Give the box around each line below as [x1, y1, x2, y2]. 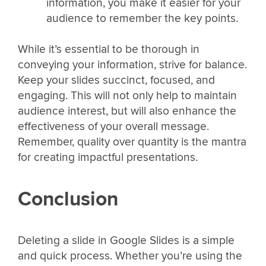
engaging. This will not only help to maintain [18, 88, 237, 103]
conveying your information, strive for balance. [18, 57, 247, 72]
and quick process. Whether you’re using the [18, 249, 242, 264]
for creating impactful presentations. [18, 150, 198, 164]
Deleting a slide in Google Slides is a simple [18, 233, 235, 248]
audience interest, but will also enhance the [18, 103, 236, 118]
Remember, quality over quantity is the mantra [18, 134, 246, 149]
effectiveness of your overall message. [18, 119, 209, 134]
